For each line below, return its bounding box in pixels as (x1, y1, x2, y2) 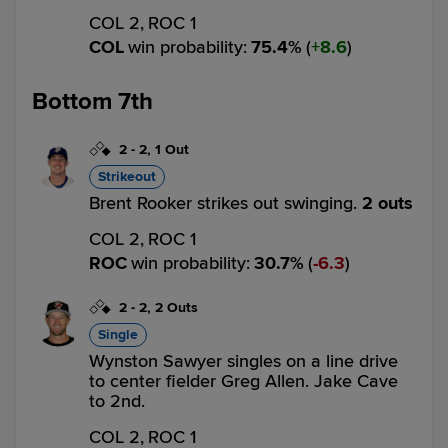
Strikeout (98, 168, 156, 185)
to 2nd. (89, 390, 145, 412)
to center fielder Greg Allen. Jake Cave (89, 370, 398, 392)
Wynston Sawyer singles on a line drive (89, 350, 398, 372)
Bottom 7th (32, 87, 153, 116)
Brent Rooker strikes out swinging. (89, 192, 362, 214)
